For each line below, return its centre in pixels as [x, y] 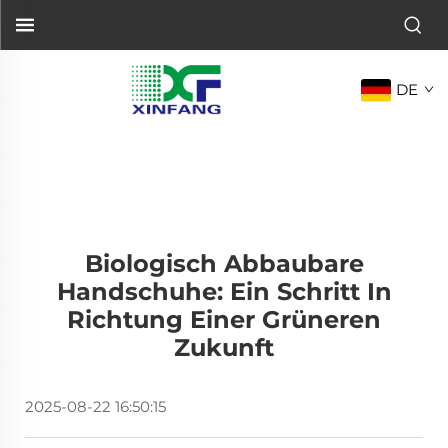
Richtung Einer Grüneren [224, 319]
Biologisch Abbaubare [224, 263]
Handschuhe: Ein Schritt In [224, 291]
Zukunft [224, 347]
